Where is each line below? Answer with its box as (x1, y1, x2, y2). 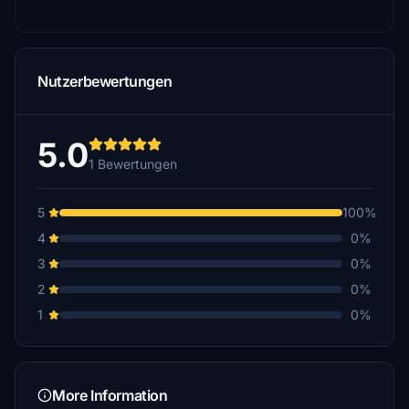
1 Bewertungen (89, 156, 177, 172)
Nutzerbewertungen (37, 72, 173, 90)
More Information (52, 386, 168, 404)
